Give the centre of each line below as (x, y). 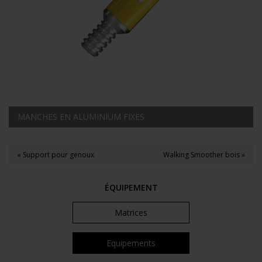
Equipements (131, 243)
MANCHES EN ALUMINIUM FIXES (81, 117)
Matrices (131, 213)
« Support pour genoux (56, 155)
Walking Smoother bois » (204, 155)
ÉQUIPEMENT (131, 188)
